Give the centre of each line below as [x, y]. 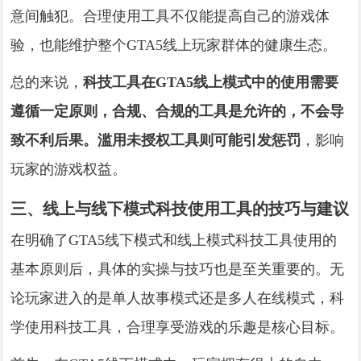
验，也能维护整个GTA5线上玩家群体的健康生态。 [174, 45]
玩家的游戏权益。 [69, 169]
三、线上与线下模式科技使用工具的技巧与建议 [180, 208]
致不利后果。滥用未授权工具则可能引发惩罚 [156, 140]
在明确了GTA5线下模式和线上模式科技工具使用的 [174, 240]
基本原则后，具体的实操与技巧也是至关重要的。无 [178, 269]
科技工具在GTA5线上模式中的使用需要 [211, 82]
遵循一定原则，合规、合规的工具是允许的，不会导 [178, 111]
